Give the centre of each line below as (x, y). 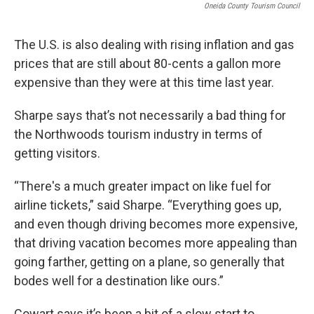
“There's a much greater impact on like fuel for (143, 186)
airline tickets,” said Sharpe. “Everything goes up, (148, 205)
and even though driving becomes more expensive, (156, 224)
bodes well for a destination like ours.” (119, 280)
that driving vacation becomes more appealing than (156, 243)
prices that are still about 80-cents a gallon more (148, 63)
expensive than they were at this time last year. (144, 82)
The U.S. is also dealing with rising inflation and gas (154, 44)
